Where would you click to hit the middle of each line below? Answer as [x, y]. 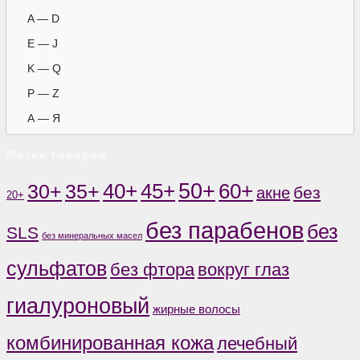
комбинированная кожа [110, 343]
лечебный [257, 344]
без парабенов [225, 231]
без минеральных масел [92, 236]
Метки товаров [57, 155]
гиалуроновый [78, 307]
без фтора [152, 270]
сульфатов [57, 269]
